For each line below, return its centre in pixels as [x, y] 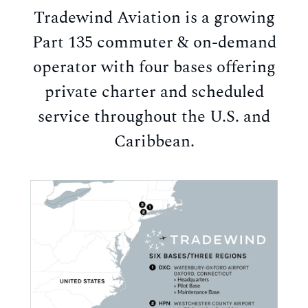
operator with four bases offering [154, 68]
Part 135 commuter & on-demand [154, 43]
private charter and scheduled [154, 92]
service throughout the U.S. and [154, 117]
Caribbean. [154, 142]
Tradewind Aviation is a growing [154, 18]
